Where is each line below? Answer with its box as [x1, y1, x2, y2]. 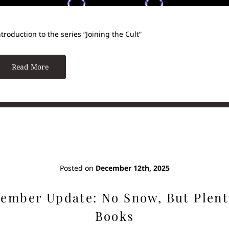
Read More [11, 61, 49, 72]
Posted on [59, 163, 96, 173]
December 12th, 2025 [95, 163, 170, 173]
